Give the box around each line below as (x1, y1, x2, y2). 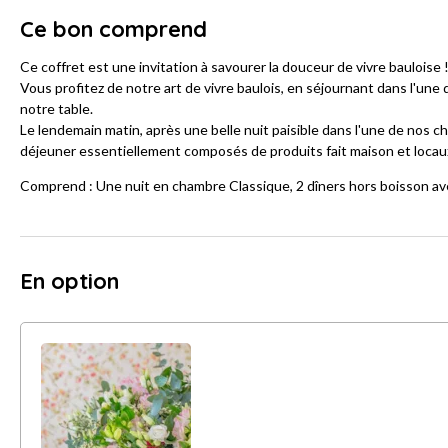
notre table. (20, 100, 93, 118)
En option (20, 267, 119, 296)
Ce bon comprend (20, 15, 207, 44)
